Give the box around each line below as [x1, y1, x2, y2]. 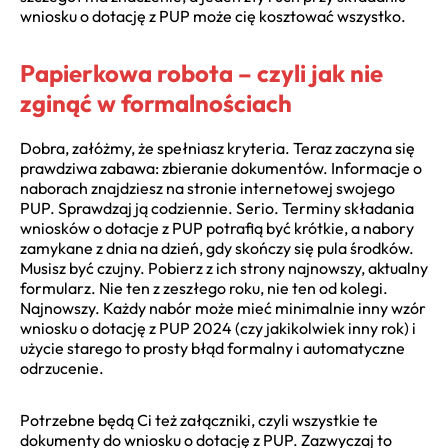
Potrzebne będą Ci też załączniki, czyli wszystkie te [20, 409, 378, 430]
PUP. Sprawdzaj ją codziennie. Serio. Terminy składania [20, 197, 414, 218]
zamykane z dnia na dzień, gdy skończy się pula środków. [20, 237, 414, 258]
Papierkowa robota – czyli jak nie [20, 57, 383, 88]
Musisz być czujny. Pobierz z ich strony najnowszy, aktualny [20, 257, 428, 278]
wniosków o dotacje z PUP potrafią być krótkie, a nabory [20, 217, 414, 238]
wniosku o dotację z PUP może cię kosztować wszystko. [20, 5, 406, 26]
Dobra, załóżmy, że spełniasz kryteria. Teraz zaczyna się [20, 137, 415, 158]
